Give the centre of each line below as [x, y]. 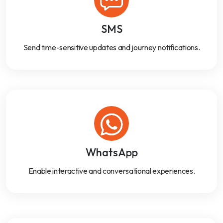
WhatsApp [111, 152]
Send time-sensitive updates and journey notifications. [111, 47]
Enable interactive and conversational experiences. [111, 170]
